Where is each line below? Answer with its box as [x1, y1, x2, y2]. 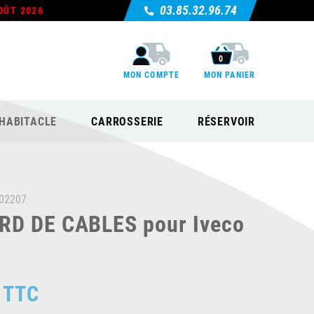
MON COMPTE [123, 68, 179, 80]
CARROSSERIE [91, 114, 163, 129]
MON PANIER [204, 68, 255, 80]
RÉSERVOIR [197, 114, 255, 129]
